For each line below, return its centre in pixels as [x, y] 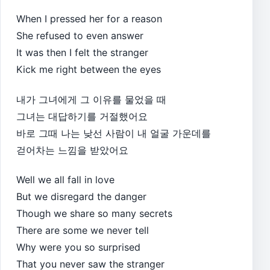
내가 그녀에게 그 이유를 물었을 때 [91, 99]
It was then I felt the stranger [82, 53]
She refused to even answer [80, 36]
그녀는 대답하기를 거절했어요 [82, 116]
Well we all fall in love [65, 180]
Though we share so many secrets [94, 214]
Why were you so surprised [78, 247]
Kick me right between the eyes [89, 70]
